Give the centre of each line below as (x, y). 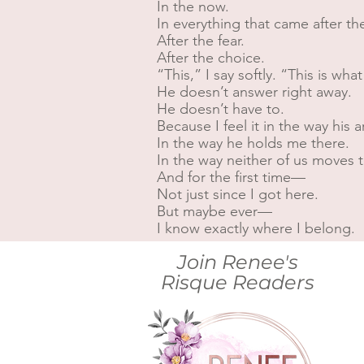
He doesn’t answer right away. (254, 92)
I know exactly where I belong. (256, 228)
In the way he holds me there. (253, 143)
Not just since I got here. (238, 194)
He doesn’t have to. (221, 109)
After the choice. (211, 58)
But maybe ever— (214, 211)
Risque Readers (237, 282)
